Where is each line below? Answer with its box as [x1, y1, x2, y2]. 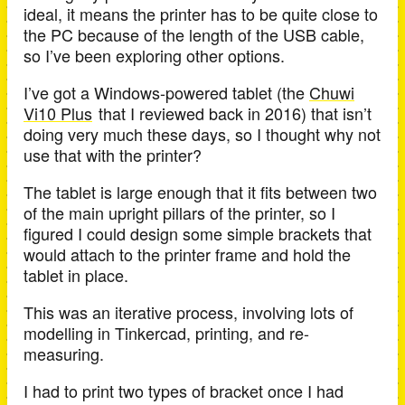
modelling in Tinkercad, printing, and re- [24, 321, 309, 344]
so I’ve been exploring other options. [24, 43, 285, 67]
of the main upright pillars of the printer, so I [24, 201, 335, 224]
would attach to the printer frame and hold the [24, 242, 351, 266]
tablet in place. [24, 263, 128, 287]
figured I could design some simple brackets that [24, 221, 372, 245]
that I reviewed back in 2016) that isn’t [93, 101, 372, 125]
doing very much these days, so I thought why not [24, 122, 381, 146]
